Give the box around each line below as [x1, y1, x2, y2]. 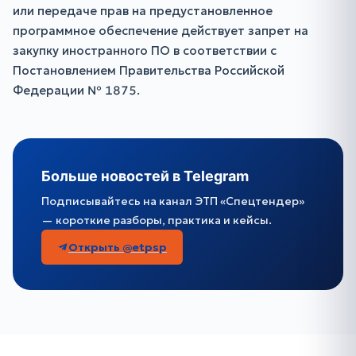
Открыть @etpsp [68, 240, 167, 254]
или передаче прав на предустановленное [13, 3, 273, 18]
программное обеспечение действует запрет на [13, 23, 308, 38]
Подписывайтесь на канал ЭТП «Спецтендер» [41, 194, 304, 208]
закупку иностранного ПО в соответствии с [13, 43, 277, 58]
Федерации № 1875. [13, 83, 140, 98]
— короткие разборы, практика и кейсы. [41, 213, 272, 227]
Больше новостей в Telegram [41, 168, 249, 184]
